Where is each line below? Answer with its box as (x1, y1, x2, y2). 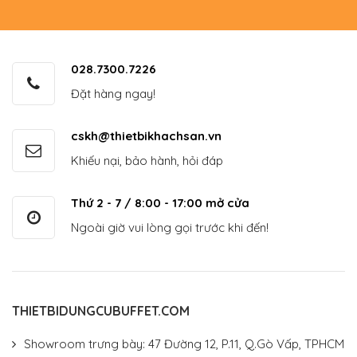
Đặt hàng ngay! (71, 86, 155, 102)
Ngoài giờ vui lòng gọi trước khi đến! (71, 220, 269, 236)
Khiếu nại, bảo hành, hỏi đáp (71, 153, 223, 169)
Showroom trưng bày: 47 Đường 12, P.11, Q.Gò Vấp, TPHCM (24, 336, 344, 352)
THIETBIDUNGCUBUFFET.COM (12, 303, 190, 320)
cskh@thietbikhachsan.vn (71, 128, 222, 144)
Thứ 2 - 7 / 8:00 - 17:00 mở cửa (71, 195, 249, 211)
